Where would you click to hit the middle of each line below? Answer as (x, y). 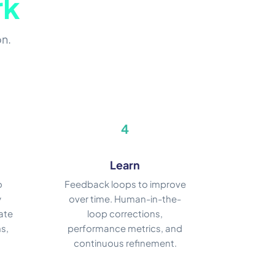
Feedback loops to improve (125, 184)
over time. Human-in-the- (125, 199)
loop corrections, (125, 214)
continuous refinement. (125, 243)
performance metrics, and (125, 228)
